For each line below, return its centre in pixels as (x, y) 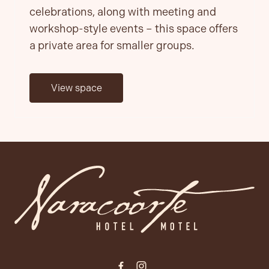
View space (76, 88)
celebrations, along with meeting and (123, 12)
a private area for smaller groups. (112, 45)
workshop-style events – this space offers (134, 29)
